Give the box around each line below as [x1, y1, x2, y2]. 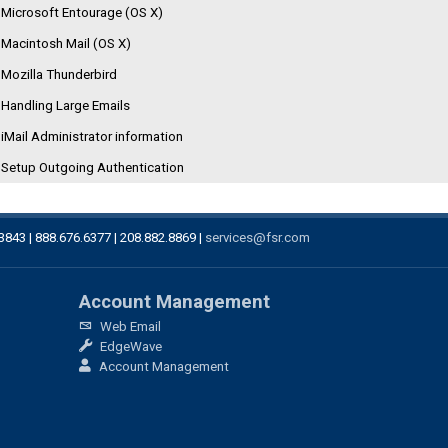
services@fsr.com [205, 230, 310, 245]
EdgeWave [96, 339, 162, 354]
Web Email [96, 319, 161, 334]
